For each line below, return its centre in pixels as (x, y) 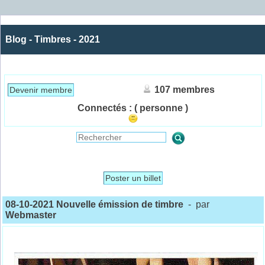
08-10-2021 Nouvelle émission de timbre (96, 205)
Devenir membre (41, 90)
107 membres (185, 90)
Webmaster (31, 215)
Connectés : (105, 108)
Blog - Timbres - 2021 (53, 40)
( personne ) (161, 108)
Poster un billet (133, 178)
